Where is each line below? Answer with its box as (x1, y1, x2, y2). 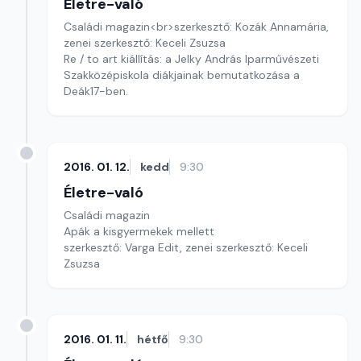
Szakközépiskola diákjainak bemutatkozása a (64, 68, 300, 82)
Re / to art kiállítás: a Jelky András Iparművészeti (64, 52, 319, 66)
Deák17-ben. (64, 84, 128, 98)
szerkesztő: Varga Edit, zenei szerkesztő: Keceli (64, 240, 308, 255)
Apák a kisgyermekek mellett (64, 224, 214, 239)
